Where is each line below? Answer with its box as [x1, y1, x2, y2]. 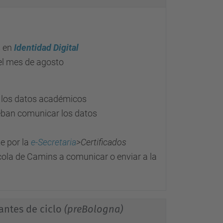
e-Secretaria [31, 137, 76, 147]
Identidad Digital [14, 42, 79, 53]
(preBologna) [62, 203, 123, 215]
